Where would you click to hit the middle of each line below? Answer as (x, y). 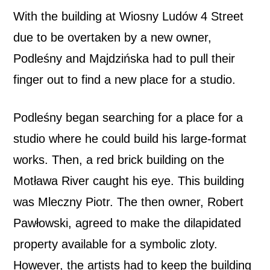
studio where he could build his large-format (130, 138)
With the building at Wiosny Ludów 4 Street (128, 16)
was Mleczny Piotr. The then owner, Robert (128, 202)
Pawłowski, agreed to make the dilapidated (127, 223)
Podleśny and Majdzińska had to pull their (124, 58)
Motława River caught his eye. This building (129, 181)
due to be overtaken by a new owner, (112, 37)
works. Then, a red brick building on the (119, 159)
